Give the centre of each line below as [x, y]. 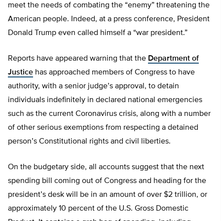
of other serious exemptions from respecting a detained [103, 128]
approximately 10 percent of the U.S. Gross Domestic [98, 209]
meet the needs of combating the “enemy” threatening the [109, 6]
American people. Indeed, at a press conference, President [109, 19]
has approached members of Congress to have [114, 73]
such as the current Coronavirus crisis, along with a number [109, 114]
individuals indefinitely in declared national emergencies [105, 100]
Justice [20, 73]
